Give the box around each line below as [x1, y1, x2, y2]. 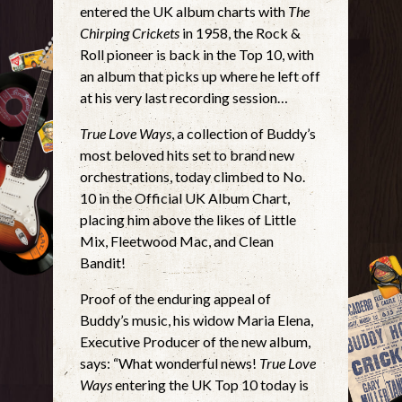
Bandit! [80, 253, 127, 271]
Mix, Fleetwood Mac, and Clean [80, 232, 275, 249]
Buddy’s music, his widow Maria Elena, [80, 310, 314, 328]
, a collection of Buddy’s [171, 124, 317, 142]
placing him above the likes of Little [80, 210, 297, 228]
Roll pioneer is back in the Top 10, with [80, 45, 315, 63]
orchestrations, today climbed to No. [80, 167, 306, 185]
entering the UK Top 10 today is [112, 375, 310, 393]
